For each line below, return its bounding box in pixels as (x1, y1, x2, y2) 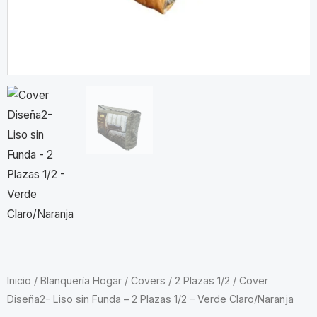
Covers (131, 274, 166, 287)
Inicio (7, 274, 31, 287)
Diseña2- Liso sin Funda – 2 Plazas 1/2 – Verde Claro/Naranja (7, 292, 294, 305)
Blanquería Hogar (40, 274, 122, 287)
